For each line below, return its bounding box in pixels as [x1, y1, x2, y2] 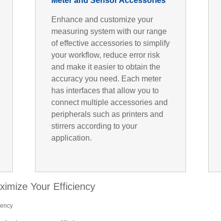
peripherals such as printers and [51, 110, 163, 118]
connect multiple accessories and [51, 98, 168, 107]
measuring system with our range [51, 27, 167, 36]
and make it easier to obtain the [51, 62, 160, 71]
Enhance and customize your [51, 15, 153, 24]
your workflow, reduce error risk [51, 50, 160, 59]
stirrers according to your [51, 121, 137, 130]
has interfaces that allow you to [51, 86, 159, 95]
